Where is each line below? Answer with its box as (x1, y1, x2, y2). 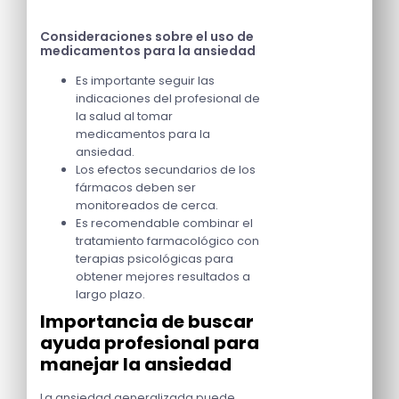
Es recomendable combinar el (76, 215, 253, 232)
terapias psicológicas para (76, 250, 233, 268)
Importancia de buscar (40, 309, 254, 335)
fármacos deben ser (76, 179, 196, 197)
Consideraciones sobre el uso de (40, 28, 254, 46)
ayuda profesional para (40, 330, 259, 356)
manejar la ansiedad (40, 352, 232, 378)
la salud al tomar (76, 108, 173, 126)
